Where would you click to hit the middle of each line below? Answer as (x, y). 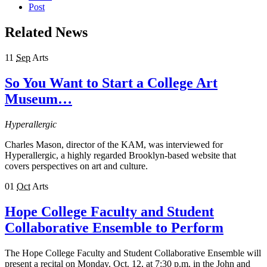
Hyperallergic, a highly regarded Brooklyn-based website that (120, 155)
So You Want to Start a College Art (111, 83)
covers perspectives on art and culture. (76, 166)
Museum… (38, 99)
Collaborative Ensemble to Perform (114, 227)
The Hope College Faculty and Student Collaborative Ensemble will (133, 253)
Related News (46, 32)
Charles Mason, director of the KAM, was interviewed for (114, 144)
